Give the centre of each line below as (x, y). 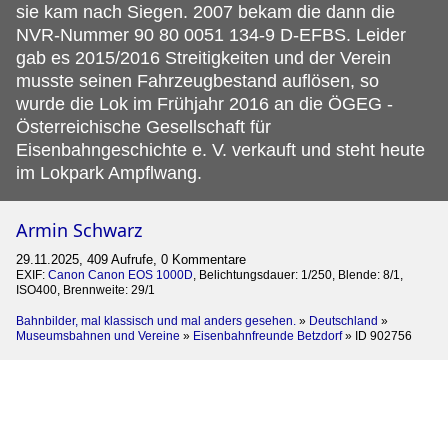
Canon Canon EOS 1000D (120, 274)
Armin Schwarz (79, 229)
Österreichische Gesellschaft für (143, 126)
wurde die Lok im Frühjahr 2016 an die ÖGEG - (204, 103)
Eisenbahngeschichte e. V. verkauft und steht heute (220, 149)
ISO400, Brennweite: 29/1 (85, 289)
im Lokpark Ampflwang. (109, 172)
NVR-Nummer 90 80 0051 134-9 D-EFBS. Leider (211, 34)
